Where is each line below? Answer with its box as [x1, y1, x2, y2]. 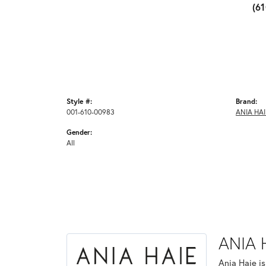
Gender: [66, 127, 92, 137]
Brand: [236, 96, 257, 106]
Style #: [66, 96, 92, 106]
